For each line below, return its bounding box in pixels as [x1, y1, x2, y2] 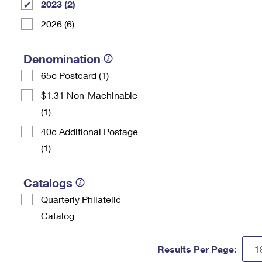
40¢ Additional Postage [41, 126, 138, 137]
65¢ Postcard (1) [41, 70, 109, 81]
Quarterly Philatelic [41, 194, 121, 205]
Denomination [23, 51, 101, 65]
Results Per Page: [157, 243, 236, 254]
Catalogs [23, 175, 73, 189]
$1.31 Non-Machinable [41, 89, 137, 101]
